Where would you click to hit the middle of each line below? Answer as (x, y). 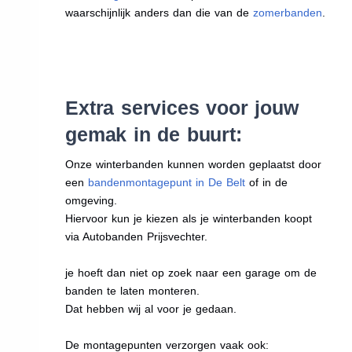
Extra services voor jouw (182, 107)
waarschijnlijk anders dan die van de (159, 12)
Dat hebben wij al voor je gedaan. (151, 308)
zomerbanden (288, 12)
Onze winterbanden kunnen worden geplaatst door (194, 164)
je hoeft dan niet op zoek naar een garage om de (191, 272)
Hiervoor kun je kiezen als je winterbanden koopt (189, 218)
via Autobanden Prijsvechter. (137, 236)
